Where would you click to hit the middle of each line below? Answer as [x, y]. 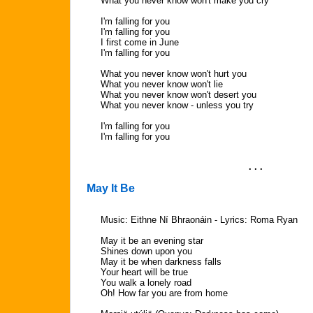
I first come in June [140, 42]
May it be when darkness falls [161, 262]
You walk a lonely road [146, 283]
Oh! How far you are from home [164, 293]
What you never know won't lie [162, 84]
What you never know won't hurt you [174, 74]
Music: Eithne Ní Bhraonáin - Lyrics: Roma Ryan [199, 220]
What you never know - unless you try [177, 105]
